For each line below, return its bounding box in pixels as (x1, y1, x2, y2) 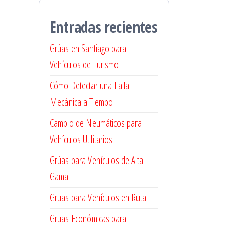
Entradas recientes (50, 16, 158, 37)
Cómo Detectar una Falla (50, 79, 129, 93)
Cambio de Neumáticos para (50, 116, 142, 130)
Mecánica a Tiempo (50, 95, 113, 109)
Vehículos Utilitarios (50, 132, 112, 146)
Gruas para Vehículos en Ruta (50, 191, 146, 204)
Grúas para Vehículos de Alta (50, 153, 143, 167)
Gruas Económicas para (50, 212, 126, 225)
